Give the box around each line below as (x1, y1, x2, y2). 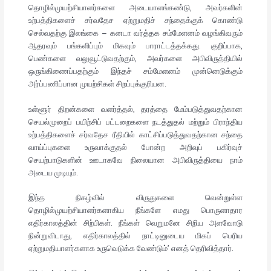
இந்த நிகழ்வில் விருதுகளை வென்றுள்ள (28, 193, 243, 203)
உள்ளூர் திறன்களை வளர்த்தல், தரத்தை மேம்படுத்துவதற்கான (28, 104, 243, 114)
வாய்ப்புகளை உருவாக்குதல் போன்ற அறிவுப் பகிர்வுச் (28, 142, 243, 152)
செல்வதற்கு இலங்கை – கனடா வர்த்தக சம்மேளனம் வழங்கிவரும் (28, 28, 243, 39)
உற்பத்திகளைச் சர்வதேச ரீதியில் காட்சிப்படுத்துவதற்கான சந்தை (28, 129, 243, 140)
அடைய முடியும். (28, 168, 78, 178)
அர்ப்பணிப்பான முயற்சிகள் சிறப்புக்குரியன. (28, 79, 166, 90)
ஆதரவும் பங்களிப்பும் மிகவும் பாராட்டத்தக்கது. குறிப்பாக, (28, 41, 243, 51)
